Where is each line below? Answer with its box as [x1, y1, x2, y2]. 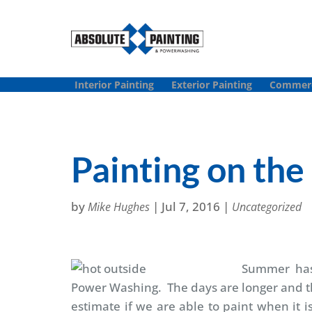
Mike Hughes [88, 198, 150, 214]
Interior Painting [75, 78, 154, 91]
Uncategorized [232, 198, 302, 214]
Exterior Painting [171, 78, 252, 91]
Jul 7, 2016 [162, 198, 220, 214]
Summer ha [242, 260, 310, 277]
